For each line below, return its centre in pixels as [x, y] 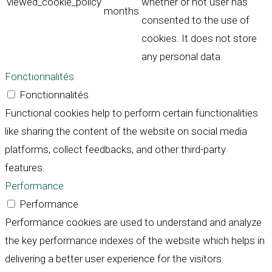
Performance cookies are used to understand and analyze [133, 223]
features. [25, 168]
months [121, 11]
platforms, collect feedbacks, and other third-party [115, 150]
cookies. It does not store [199, 39]
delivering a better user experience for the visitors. [114, 259]
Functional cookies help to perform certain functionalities [131, 113]
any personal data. [182, 57]
